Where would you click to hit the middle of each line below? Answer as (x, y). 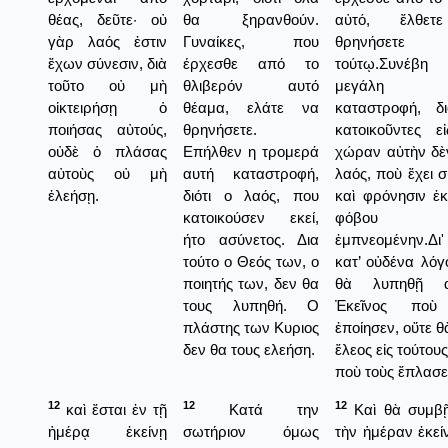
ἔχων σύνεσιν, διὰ (107, 63)
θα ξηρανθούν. (251, 19)
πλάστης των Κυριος (251, 327)
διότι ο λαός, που (251, 195)
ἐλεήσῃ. (73, 195)
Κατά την (257, 409)
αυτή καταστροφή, (251, 173)
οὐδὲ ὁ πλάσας (107, 151)
